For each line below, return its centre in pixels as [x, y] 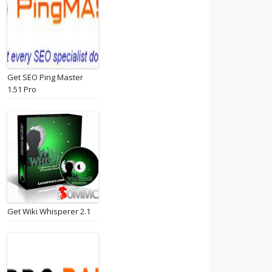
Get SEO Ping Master [45, 77]
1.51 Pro [22, 89]
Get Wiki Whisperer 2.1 [49, 211]
